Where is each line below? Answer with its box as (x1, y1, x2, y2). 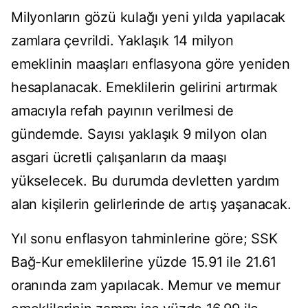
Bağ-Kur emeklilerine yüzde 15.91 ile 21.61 (11, 254, 276, 271)
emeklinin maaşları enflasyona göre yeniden (11, 56, 290, 73)
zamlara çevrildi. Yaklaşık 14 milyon (11, 32, 234, 49)
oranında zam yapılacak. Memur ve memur (11, 277, 280, 294)
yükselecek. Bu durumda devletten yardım (11, 173, 280, 190)
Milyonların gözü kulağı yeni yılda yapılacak (11, 9, 286, 26)
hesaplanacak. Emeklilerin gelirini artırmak (11, 79, 278, 96)
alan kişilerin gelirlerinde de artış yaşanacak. (11, 196, 291, 213)
